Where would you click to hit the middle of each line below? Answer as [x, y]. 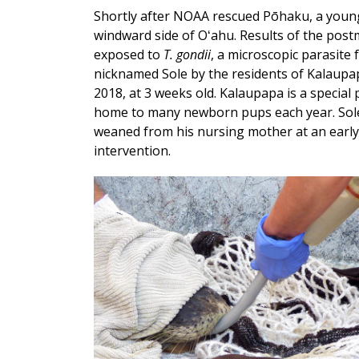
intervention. [132, 151]
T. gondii [187, 55]
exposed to [129, 55]
